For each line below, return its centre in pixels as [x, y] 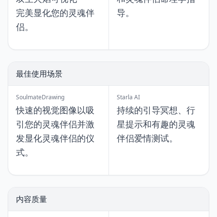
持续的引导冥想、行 [156, 110]
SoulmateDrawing [40, 97]
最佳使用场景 [39, 74]
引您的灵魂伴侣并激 [55, 124]
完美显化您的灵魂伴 [55, 13]
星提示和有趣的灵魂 [156, 124]
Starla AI [128, 97]
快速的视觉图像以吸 [55, 110]
